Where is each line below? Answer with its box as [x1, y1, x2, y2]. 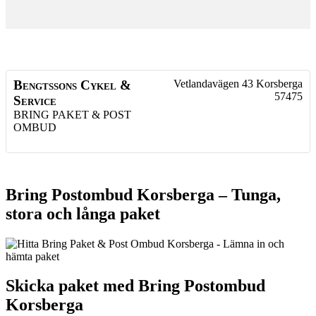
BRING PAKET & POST [13, 108, 131, 121]
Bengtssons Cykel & [13, 77, 131, 92]
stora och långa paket [6, 204, 160, 223]
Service [13, 92, 56, 108]
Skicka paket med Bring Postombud [6, 276, 265, 296]
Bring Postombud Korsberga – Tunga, [6, 185, 281, 204]
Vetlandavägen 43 [174, 77, 253, 90]
